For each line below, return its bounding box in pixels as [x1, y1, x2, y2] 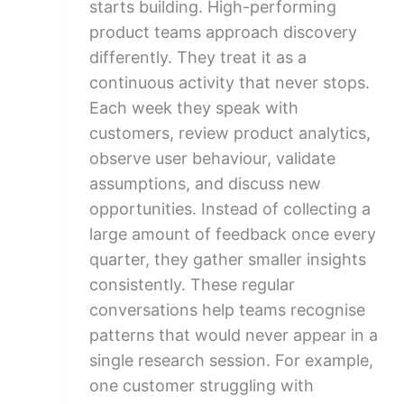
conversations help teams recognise [89, 300, 365, 319]
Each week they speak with [89, 98, 298, 117]
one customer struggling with [89, 376, 314, 395]
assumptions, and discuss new [89, 174, 321, 193]
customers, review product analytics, [89, 124, 371, 142]
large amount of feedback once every [89, 225, 376, 243]
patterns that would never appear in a [89, 326, 378, 344]
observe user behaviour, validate [89, 149, 335, 168]
